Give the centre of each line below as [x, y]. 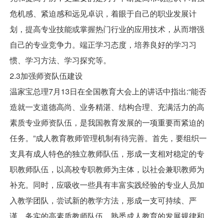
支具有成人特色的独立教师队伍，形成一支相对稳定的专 [107, 154]
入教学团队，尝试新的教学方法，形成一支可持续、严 [103, 200]
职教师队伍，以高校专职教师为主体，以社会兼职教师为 [107, 169]
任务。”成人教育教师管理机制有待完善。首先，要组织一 [108, 138]
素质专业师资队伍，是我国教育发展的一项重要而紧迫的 [107, 123]
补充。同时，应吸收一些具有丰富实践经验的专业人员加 [107, 185]
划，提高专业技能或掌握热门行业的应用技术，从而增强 [107, 29]
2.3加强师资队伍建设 [46, 76]
